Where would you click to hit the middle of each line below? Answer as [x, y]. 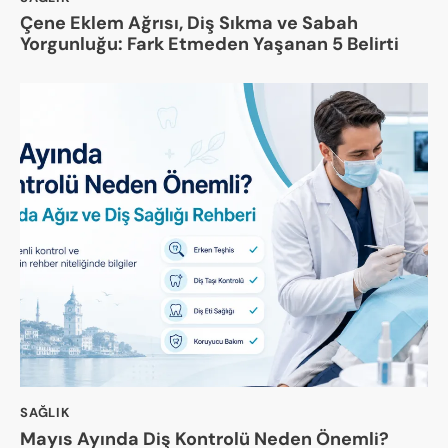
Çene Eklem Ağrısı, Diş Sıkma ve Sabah [189, 23]
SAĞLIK [45, 413]
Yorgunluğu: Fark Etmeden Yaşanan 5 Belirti [209, 44]
